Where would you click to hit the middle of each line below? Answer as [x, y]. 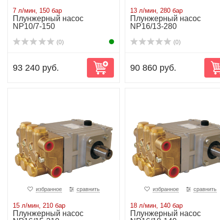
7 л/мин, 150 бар [37, 11]
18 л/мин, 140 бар [156, 206]
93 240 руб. [36, 68]
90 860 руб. [153, 68]
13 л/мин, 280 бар [156, 11]
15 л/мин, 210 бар [39, 206]
